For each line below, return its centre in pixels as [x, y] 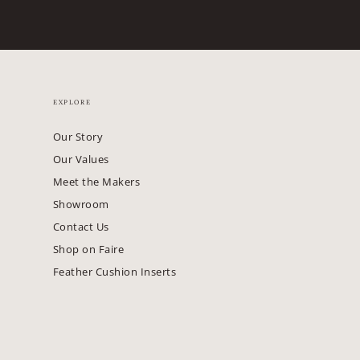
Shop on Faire [89, 250]
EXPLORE [72, 102]
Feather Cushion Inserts [115, 272]
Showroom [81, 205]
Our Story [78, 137]
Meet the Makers [97, 182]
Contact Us [81, 227]
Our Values [81, 160]
